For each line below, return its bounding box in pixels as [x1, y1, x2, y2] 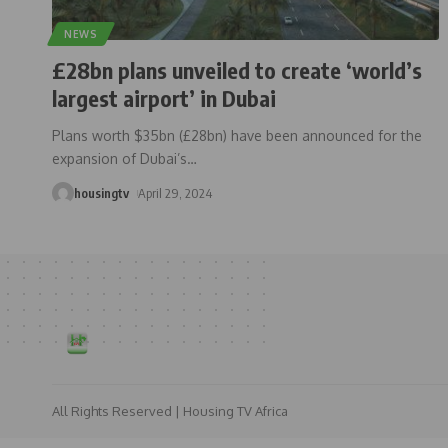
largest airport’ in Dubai [52, 83, 276, 112]
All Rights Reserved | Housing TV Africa [52, 402, 288, 419]
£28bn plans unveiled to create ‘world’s [52, 55, 422, 84]
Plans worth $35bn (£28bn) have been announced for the [52, 126, 422, 144]
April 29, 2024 [137, 184, 212, 201]
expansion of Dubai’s [52, 149, 187, 167]
